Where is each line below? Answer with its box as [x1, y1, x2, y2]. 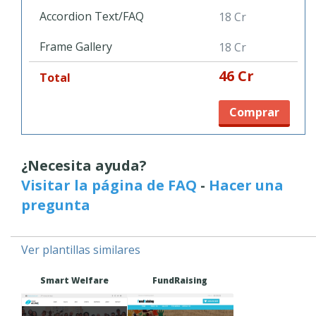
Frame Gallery [39, 38, 112, 54]
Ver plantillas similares [21, 241, 140, 257]
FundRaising [152, 274, 207, 286]
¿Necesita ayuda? [21, 155, 147, 175]
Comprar [229, 104, 279, 120]
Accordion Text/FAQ [39, 8, 144, 24]
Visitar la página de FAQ [21, 175, 197, 195]
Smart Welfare [39, 274, 109, 286]
